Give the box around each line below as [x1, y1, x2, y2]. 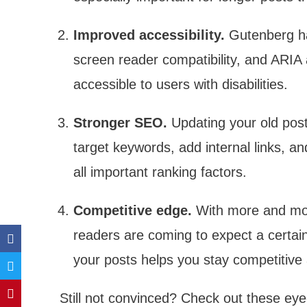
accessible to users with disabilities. [73, 76, 288, 92]
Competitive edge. [73, 202, 192, 218]
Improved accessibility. [73, 27, 225, 42]
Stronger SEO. [73, 114, 167, 130]
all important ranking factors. [73, 164, 247, 180]
